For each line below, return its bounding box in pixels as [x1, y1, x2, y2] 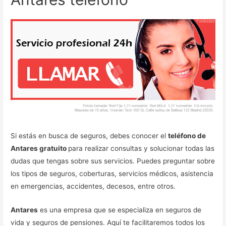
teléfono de [168, 132, 206, 140]
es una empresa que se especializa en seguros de [38, 206, 202, 214]
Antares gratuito [11, 144, 69, 153]
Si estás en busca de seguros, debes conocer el [11, 132, 168, 140]
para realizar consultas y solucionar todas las [68, 144, 215, 153]
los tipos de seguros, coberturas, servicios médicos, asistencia [11, 169, 214, 178]
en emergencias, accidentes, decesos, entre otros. [11, 182, 180, 191]
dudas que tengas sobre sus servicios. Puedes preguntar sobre [11, 157, 215, 165]
